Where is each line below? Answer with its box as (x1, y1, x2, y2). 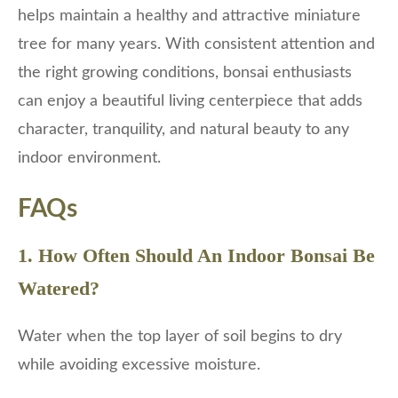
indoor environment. (18, 150, 161, 167)
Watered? (18, 277, 99, 300)
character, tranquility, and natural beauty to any (18, 122, 349, 139)
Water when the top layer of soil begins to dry (18, 329, 342, 346)
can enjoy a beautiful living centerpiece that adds (18, 93, 362, 110)
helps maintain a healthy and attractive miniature (18, 8, 361, 25)
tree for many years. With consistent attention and (18, 36, 375, 53)
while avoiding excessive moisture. (18, 357, 260, 374)
